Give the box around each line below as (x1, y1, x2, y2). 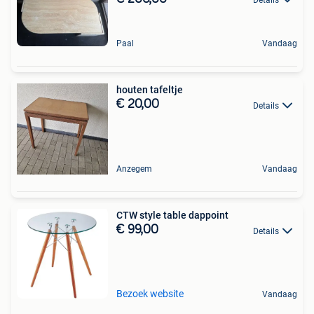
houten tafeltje (116, 84, 183, 96)
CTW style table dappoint (163, 210, 228, 221)
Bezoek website (116, 288, 184, 300)
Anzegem (116, 164, 152, 175)
